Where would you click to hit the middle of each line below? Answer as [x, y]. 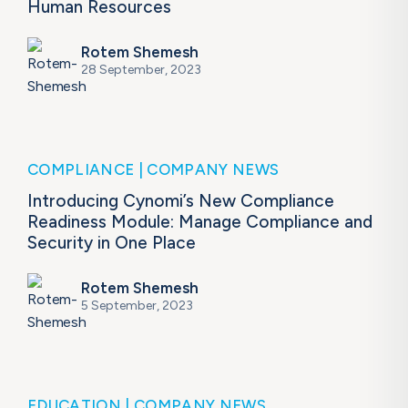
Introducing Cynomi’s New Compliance [181, 201]
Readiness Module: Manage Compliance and [200, 222]
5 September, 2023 [137, 306]
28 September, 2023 [141, 70]
